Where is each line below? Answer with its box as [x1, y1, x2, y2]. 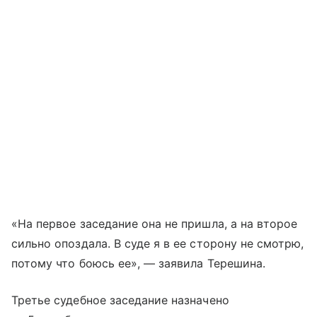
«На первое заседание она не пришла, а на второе [11, 216, 298, 231]
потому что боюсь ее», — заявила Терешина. [11, 255, 265, 270]
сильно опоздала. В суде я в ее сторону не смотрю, [11, 236, 304, 250]
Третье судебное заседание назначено [11, 292, 229, 307]
